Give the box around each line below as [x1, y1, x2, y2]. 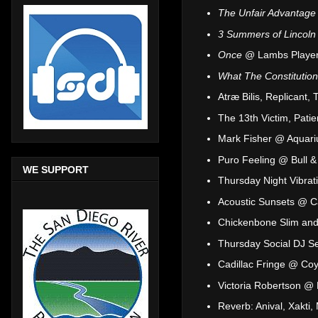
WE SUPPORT [23, 163, 89, 175]
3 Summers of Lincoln [218, 28, 316, 40]
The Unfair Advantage [218, 7, 316, 19]
